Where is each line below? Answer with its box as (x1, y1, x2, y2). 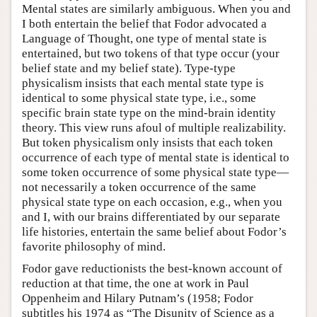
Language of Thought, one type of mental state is (22, 32, 267, 46)
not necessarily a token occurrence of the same (22, 180, 256, 195)
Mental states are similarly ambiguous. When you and (22, 2, 291, 16)
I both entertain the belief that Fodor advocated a (22, 17, 267, 31)
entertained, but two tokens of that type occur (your (22, 47, 279, 61)
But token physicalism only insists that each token (22, 136, 273, 150)
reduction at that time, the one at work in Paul (22, 277, 249, 291)
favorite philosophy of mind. (22, 240, 166, 254)
